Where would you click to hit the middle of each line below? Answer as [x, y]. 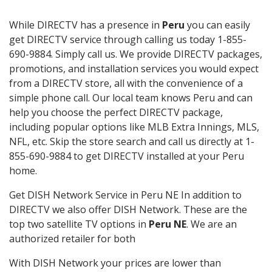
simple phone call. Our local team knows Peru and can [131, 97]
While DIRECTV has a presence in [86, 25]
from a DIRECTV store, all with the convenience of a [126, 83]
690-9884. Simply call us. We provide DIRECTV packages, [136, 54]
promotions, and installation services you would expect [134, 68]
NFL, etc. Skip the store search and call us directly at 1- [132, 141]
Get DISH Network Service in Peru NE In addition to [125, 195]
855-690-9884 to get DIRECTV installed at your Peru [127, 156]
